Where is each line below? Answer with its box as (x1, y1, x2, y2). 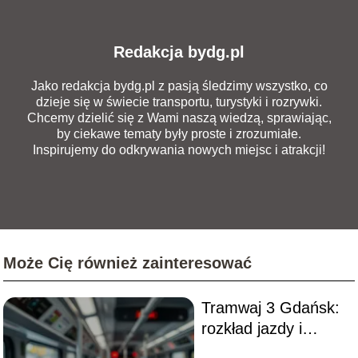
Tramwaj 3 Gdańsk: (201, 298, 340, 316)
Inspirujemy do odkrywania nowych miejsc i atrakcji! (33, 142, 325, 157)
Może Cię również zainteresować (3, 253, 253, 272)
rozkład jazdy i (201, 319, 302, 337)
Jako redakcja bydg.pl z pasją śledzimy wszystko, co (30, 78, 328, 93)
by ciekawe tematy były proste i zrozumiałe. (57, 126, 301, 141)
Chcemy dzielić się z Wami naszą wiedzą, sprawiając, (26, 110, 332, 125)
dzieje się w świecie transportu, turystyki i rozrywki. (36, 94, 322, 109)
